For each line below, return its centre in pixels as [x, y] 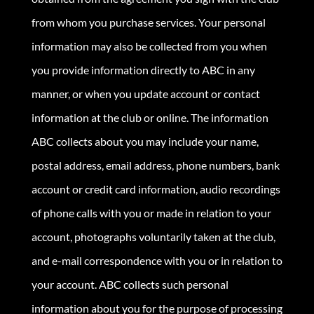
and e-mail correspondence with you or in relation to [157, 260]
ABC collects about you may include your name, [145, 141]
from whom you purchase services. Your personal [148, 22]
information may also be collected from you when [149, 46]
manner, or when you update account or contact [145, 93]
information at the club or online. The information [150, 117]
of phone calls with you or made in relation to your [151, 212]
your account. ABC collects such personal [130, 284]
